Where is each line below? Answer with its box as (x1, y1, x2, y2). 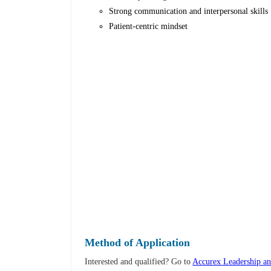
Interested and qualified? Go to (85, 257, 193, 267)
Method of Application (85, 237, 191, 249)
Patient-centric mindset (109, 22, 188, 31)
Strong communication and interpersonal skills (109, 7, 269, 16)
